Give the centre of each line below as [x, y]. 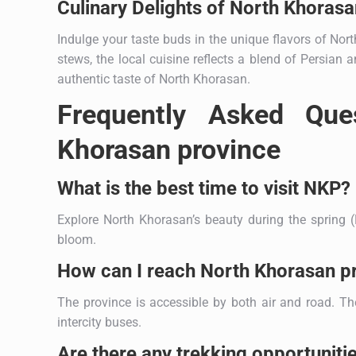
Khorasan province [169, 149]
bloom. [77, 239]
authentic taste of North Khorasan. [154, 79]
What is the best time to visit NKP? [204, 188]
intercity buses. [99, 322]
